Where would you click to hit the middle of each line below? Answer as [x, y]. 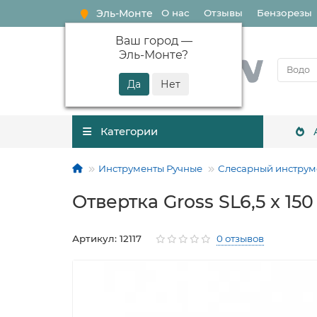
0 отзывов [240, 238]
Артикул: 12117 [107, 238]
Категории [129, 131]
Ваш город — [154, 41]
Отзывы [223, 13]
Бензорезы [284, 13]
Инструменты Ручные [150, 168]
